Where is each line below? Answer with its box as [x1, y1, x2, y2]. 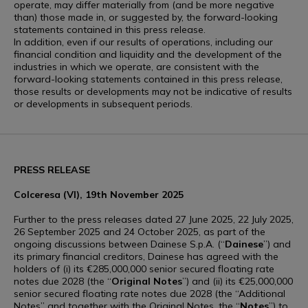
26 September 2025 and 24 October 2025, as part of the [14, 225, 265, 238]
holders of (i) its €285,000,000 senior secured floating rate [14, 263, 274, 275]
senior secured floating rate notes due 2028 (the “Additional [14, 287, 285, 300]
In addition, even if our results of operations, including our [14, 36, 273, 48]
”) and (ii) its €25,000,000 [182, 275, 293, 287]
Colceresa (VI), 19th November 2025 [14, 188, 184, 201]
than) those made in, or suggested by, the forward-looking [14, 11, 278, 23]
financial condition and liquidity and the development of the [14, 48, 282, 60]
